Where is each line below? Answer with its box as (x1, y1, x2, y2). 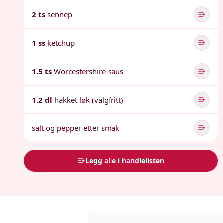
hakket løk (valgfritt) (54, 95, 123, 105)
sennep (47, 9, 72, 19)
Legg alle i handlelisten (85, 156, 165, 165)
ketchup (47, 38, 75, 48)
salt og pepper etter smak (32, 123, 119, 133)
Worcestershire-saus (54, 66, 123, 76)
